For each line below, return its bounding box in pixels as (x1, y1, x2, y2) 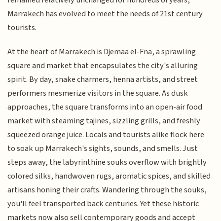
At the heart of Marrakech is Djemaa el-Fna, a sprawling (7, 45, 196, 58)
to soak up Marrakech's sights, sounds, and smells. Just (7, 142, 198, 154)
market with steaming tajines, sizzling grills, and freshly (7, 114, 201, 127)
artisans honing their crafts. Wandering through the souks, (7, 184, 207, 196)
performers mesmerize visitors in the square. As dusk (7, 87, 188, 99)
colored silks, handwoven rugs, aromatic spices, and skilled (7, 170, 211, 182)
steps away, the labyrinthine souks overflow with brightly (7, 156, 207, 168)
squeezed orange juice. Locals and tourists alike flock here (7, 128, 205, 141)
